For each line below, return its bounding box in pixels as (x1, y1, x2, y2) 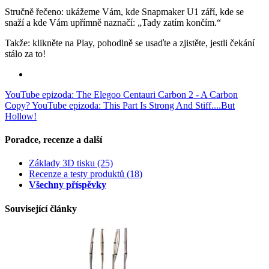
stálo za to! (5, 48, 46, 59)
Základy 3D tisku (29, 158, 95, 169)
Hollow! (5, 110, 37, 121)
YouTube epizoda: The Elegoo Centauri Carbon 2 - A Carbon (5, 89, 238, 100)
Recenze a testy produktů (29, 169, 124, 180)
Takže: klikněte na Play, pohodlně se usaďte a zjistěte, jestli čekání (5, 37, 255, 48)
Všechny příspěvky (29, 180, 106, 190)
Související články (5, 203, 77, 214)
